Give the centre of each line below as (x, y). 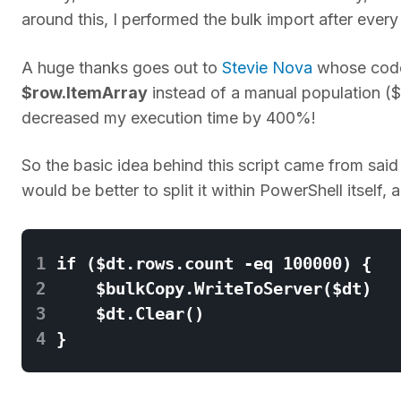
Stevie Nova (267, 67)
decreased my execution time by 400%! (169, 117)
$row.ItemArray (85, 92)
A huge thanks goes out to (122, 67)
